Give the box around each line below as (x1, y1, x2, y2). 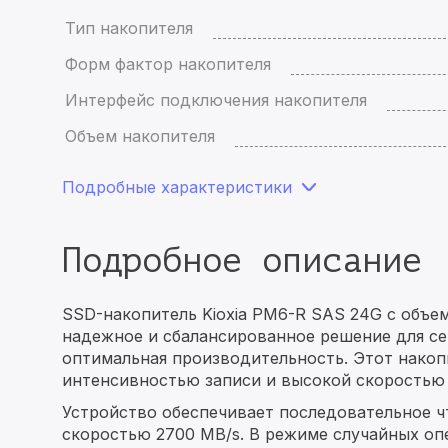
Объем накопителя (65, 126, 215, 146)
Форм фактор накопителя (65, 54, 271, 74)
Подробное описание (62, 242, 422, 280)
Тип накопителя (65, 18, 193, 38)
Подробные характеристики (62, 177, 292, 197)
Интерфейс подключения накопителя (65, 90, 367, 110)
